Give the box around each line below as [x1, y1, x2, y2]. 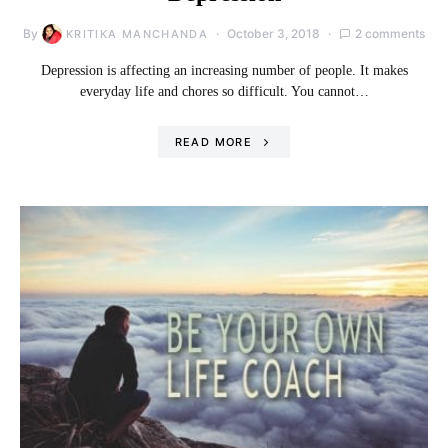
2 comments [355, 25, 426, 41]
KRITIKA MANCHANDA [65, 26, 209, 41]
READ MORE [174, 134, 252, 149]
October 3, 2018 [227, 25, 321, 41]
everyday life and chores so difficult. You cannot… [79, 83, 369, 99]
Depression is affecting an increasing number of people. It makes [40, 62, 408, 78]
